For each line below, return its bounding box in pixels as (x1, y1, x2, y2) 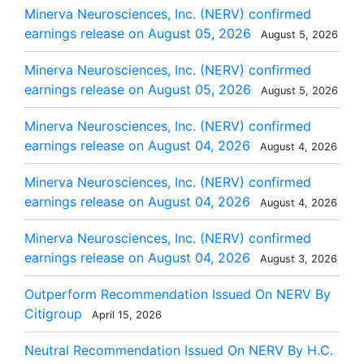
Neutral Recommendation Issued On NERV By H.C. (24, 342, 333, 358)
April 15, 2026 (89, 309, 162, 321)
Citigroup (24, 305, 82, 322)
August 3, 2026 (257, 253, 337, 265)
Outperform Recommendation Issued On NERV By (24, 286, 331, 302)
